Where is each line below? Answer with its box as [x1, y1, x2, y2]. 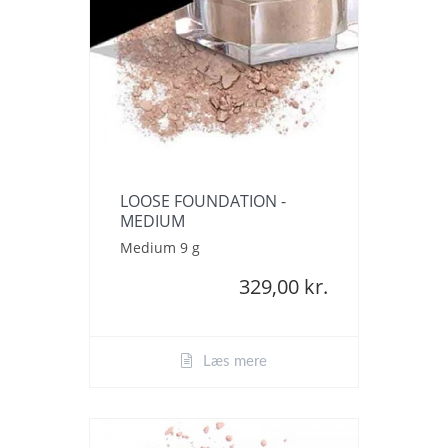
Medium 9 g [120, 237, 200, 257]
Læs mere [199, 353, 267, 369]
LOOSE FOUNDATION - [120, 189, 286, 212]
